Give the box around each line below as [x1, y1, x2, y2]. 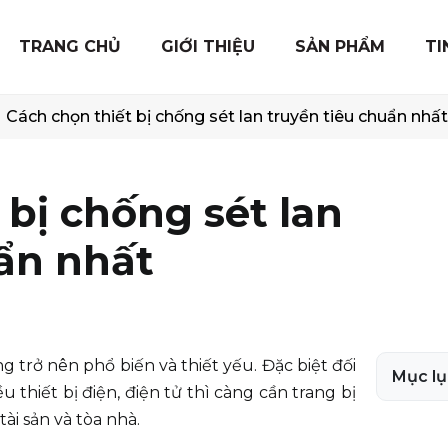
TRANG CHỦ [19, 37, 121, 56]
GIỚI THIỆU [161, 37, 255, 56]
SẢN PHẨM [295, 37, 385, 56]
